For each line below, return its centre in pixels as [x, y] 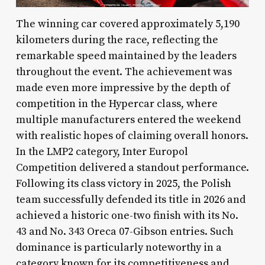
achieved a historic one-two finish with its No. [127, 215]
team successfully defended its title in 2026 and [130, 199]
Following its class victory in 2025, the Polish [123, 183]
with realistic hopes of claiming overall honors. [132, 135]
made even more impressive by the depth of [123, 88]
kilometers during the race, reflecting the [117, 40]
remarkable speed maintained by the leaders [126, 56]
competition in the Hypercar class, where [117, 104]
